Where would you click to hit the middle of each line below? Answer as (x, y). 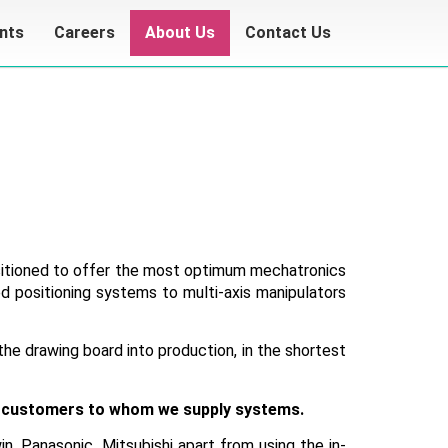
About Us (180, 32)
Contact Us (288, 32)
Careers (84, 32)
